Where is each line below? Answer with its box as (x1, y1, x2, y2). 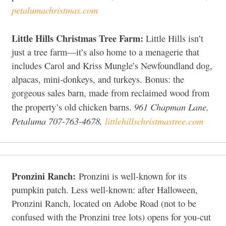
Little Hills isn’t (146, 32, 203, 45)
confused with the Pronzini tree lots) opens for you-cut (12, 211, 211, 223)
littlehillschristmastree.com (105, 115, 203, 128)
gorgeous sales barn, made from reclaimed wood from (12, 87, 209, 99)
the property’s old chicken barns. (12, 101, 134, 114)
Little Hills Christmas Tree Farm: (12, 31, 146, 45)
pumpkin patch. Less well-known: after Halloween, (12, 184, 198, 196)
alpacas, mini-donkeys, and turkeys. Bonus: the (12, 73, 184, 86)
